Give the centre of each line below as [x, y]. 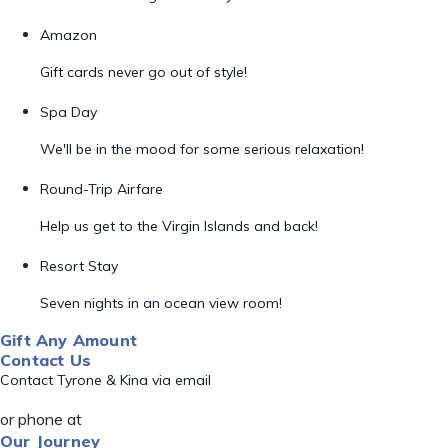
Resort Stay [79, 266]
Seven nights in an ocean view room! [161, 303]
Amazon [68, 35]
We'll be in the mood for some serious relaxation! [202, 149]
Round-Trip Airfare [101, 189]
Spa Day [68, 112]
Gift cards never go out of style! [143, 72]
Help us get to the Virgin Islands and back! [179, 226]
